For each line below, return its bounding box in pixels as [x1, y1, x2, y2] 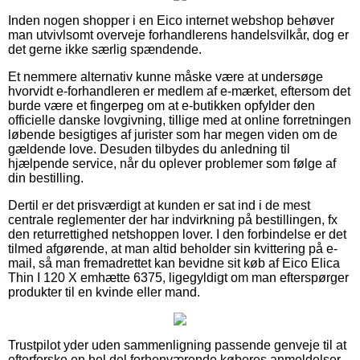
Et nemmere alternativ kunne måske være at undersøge [8, 69, 323, 84]
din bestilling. [8, 170, 84, 185]
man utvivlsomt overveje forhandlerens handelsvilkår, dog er [8, 27, 349, 42]
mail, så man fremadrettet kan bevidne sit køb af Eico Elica [8, 256, 340, 270]
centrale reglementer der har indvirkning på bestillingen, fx [8, 212, 337, 227]
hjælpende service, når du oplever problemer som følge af [8, 156, 336, 170]
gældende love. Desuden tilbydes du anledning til [8, 141, 290, 156]
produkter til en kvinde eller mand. [8, 284, 200, 299]
